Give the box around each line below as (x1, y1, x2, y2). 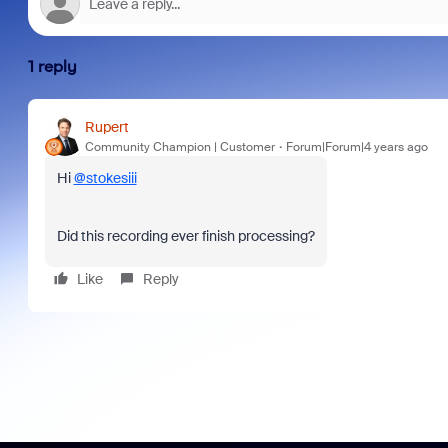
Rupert (84, 117, 129, 136)
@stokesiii (73, 169, 137, 187)
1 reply (27, 57, 77, 76)
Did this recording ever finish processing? (56, 227, 315, 245)
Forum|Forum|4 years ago (285, 138, 428, 155)
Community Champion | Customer (84, 138, 275, 155)
